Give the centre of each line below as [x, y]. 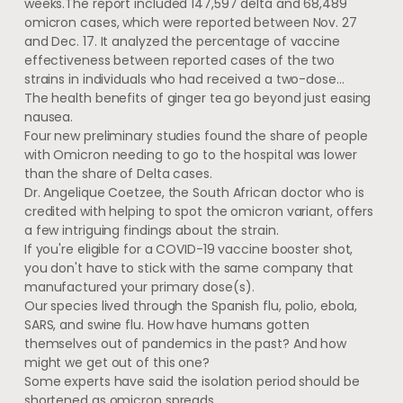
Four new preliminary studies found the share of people [196, 135]
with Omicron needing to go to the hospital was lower [190, 154]
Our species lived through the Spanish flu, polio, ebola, [191, 305]
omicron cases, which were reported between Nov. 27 [190, 22]
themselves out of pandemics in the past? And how [185, 343]
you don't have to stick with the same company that [188, 268]
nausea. [49, 116]
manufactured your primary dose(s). [139, 287]
